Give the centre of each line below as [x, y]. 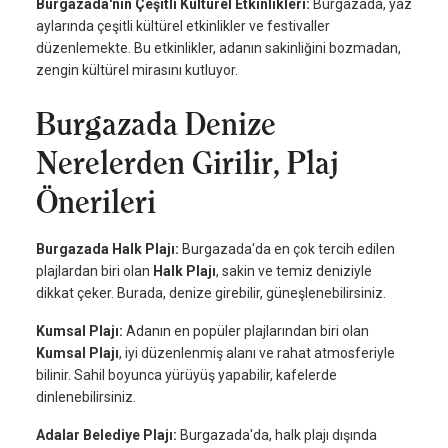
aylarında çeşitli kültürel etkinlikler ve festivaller [183, 26]
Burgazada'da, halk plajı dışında [278, 435]
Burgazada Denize [156, 124]
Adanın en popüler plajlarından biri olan [247, 331]
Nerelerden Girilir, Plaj [187, 163]
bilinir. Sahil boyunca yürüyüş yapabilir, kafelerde [186, 375]
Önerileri [96, 202]
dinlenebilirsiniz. [86, 397]
